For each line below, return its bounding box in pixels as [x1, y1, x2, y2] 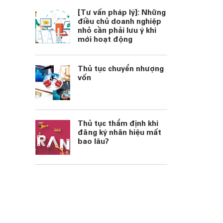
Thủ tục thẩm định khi [78, 120, 158, 128]
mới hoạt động [78, 36, 132, 44]
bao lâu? [78, 138, 109, 146]
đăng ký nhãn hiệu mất [78, 129, 161, 137]
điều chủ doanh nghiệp [78, 18, 161, 26]
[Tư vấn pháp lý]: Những [78, 9, 166, 17]
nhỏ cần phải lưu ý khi [78, 27, 156, 35]
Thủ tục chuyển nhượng [78, 66, 164, 73]
